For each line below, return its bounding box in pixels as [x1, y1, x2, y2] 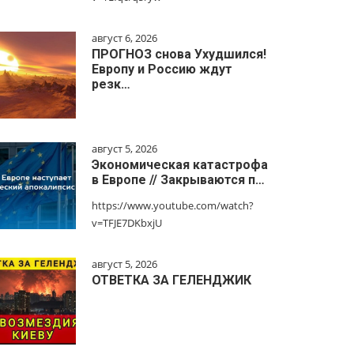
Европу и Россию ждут [92, 62, 232, 77]
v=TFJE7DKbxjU [92, 216, 162, 230]
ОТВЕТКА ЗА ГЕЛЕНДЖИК [92, 273, 251, 288]
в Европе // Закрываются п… [92, 172, 265, 187]
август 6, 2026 [92, 31, 157, 45]
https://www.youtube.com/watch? [92, 198, 254, 213]
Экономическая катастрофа [92, 157, 268, 172]
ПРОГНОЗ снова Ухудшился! [92, 47, 266, 62]
